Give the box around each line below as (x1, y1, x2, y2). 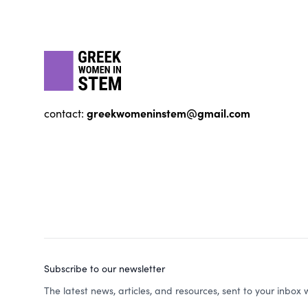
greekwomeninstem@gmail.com (87, 104, 250, 120)
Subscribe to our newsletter (44, 262, 165, 275)
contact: (44, 105, 87, 120)
